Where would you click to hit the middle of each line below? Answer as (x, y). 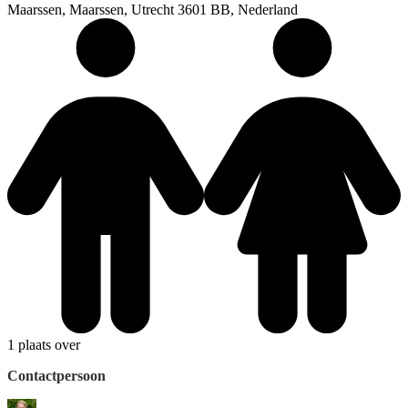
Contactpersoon (56, 375)
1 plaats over (44, 344)
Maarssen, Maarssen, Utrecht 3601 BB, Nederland (153, 10)
